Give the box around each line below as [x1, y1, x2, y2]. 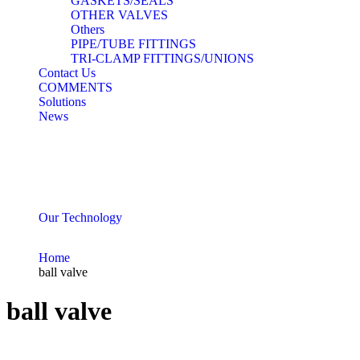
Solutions [39, 95, 86, 108]
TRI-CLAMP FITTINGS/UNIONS [71, 51, 254, 65]
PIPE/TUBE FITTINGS [71, 37, 196, 51]
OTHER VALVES [71, 8, 168, 22]
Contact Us [39, 66, 96, 80]
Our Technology [39, 211, 122, 224]
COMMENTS [39, 80, 112, 94]
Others [71, 22, 104, 36]
